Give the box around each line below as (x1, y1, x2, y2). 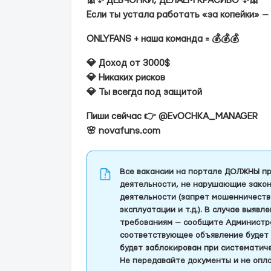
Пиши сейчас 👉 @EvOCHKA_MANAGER (87, 112, 258, 121)
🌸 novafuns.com (87, 126, 160, 135)
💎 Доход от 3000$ (87, 59, 170, 68)
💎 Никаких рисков (87, 73, 165, 82)
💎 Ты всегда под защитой (87, 88, 202, 97)
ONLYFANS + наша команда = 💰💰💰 (87, 34, 239, 44)
